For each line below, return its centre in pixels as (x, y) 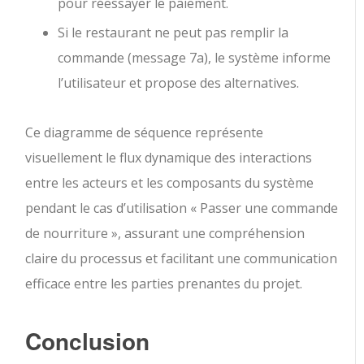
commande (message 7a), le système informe (195, 57)
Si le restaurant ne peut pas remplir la (173, 32)
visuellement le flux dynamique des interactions (169, 157)
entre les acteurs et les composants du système (170, 182)
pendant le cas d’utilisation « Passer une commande (182, 208)
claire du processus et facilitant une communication (182, 258)
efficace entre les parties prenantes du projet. (164, 283)
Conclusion (88, 340)
